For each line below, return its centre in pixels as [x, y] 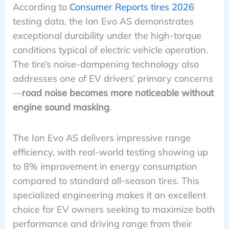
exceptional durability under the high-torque [107, 36]
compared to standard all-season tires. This [106, 181]
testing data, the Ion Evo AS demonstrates [103, 21]
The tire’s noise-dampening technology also [106, 64]
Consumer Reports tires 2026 [132, 7]
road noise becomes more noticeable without [118, 93]
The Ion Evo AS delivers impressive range [101, 138]
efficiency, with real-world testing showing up [110, 152]
